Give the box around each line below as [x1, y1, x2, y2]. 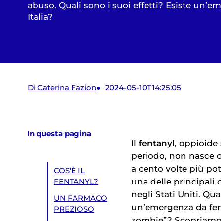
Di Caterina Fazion [28, 83, 96, 93]
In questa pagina [27, 129, 92, 139]
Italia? [28, 12, 53, 22]
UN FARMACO [54, 193, 108, 203]
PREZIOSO [54, 204, 95, 214]
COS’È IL [54, 166, 85, 175]
